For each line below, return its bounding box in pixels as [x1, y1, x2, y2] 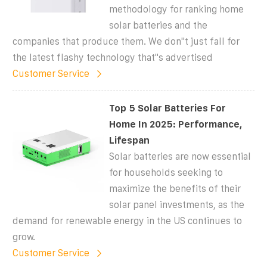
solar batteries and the [109, 20, 208, 30]
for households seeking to [109, 167, 223, 178]
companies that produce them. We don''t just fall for [13, 36, 240, 46]
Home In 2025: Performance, [109, 119, 243, 129]
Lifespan [109, 135, 150, 145]
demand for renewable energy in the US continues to [13, 215, 242, 226]
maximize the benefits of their [109, 183, 241, 194]
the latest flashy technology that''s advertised [13, 52, 213, 63]
